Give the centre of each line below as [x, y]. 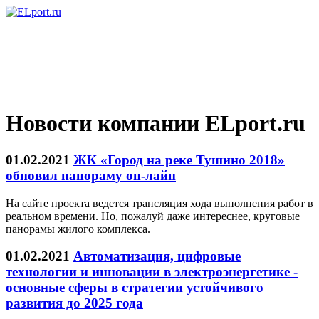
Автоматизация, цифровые [157, 256]
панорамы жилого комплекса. [78, 229]
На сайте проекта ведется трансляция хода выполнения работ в [159, 203]
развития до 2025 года [74, 303]
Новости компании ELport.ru [156, 124]
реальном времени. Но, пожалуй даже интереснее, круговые [153, 216]
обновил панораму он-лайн [91, 175]
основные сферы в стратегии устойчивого [135, 288]
